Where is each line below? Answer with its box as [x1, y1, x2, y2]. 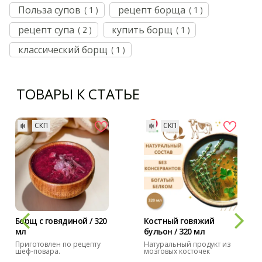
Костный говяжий [144, 215, 214, 226]
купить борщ [111, 23, 173, 36]
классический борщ [18, 43, 108, 56]
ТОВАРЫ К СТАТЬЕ [16, 84, 140, 104]
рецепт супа [18, 23, 75, 36]
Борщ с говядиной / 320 [15, 215, 107, 226]
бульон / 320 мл [144, 225, 205, 237]
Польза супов [18, 3, 81, 16]
